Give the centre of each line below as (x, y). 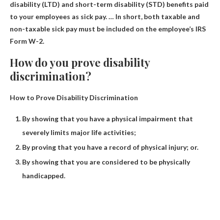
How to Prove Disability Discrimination (74, 97)
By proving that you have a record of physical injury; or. (110, 147)
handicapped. (44, 175)
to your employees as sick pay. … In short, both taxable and (105, 16)
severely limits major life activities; (79, 132)
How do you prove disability (80, 62)
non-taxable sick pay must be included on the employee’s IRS (108, 28)
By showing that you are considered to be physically (106, 162)
